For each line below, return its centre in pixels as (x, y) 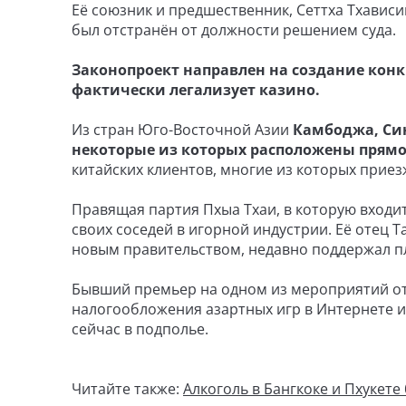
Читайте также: (127, 389)
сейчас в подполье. (140, 329)
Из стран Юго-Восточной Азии (180, 130)
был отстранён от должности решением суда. (234, 30)
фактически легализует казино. (196, 90)
